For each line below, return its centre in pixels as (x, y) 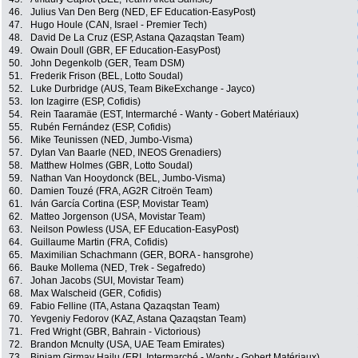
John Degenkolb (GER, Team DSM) (107, 64)
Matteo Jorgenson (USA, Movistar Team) (118, 217)
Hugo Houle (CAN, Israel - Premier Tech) (119, 25)
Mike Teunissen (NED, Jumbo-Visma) (111, 140)
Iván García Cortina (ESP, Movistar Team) (119, 204)
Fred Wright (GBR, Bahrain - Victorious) (115, 332)
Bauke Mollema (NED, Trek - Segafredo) (118, 268)
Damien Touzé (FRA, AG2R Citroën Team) (121, 191)
